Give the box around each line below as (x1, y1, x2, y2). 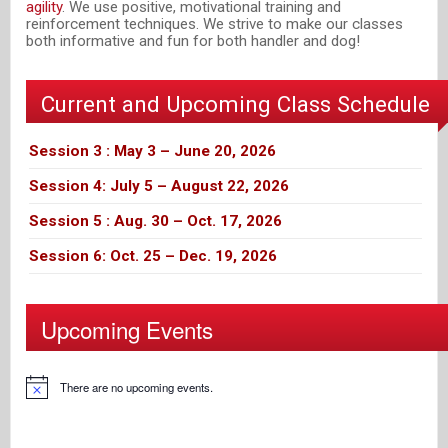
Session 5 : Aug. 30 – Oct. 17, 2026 (29, 211, 283, 230)
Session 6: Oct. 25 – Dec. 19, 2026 (29, 246, 278, 265)
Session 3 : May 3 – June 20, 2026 (29, 141, 277, 160)
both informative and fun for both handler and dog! (26, 32, 360, 51)
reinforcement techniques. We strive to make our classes (26, 15, 403, 34)
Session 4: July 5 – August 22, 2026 (29, 176, 290, 195)
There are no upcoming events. (60, 379, 213, 395)
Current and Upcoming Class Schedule (41, 90, 430, 117)
